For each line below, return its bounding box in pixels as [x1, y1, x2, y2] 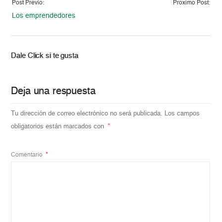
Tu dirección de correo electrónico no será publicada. [11, 110, 163, 117]
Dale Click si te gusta [11, 52, 78, 59]
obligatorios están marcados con [11, 123, 107, 130]
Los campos [165, 110, 200, 117]
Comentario [11, 152, 45, 158]
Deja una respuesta [11, 86, 96, 97]
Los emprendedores [12, 12, 76, 19]
